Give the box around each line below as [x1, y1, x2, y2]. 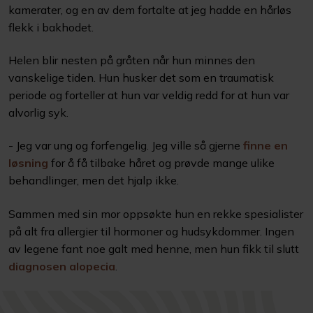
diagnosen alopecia [8, 259, 115, 273]
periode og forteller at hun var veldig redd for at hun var [8, 87, 289, 102]
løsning [8, 156, 48, 170]
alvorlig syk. [8, 105, 68, 119]
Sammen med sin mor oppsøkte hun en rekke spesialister [8, 206, 303, 221]
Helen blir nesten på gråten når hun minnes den [8, 52, 255, 67]
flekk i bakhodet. [8, 20, 94, 34]
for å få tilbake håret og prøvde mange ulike [48, 156, 275, 170]
